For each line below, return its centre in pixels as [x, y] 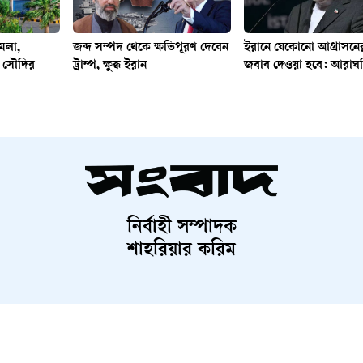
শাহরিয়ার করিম [181, 251]
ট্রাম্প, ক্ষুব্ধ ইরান [109, 66]
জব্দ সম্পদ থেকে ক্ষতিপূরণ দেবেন [150, 48]
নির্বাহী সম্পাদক [181, 228]
